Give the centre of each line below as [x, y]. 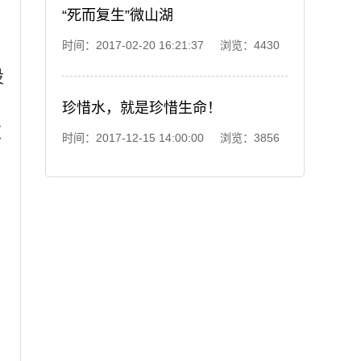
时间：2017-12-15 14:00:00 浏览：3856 [171, 138]
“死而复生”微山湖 [118, 15]
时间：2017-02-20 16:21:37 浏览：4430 [171, 45]
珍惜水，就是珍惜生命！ [142, 108]
